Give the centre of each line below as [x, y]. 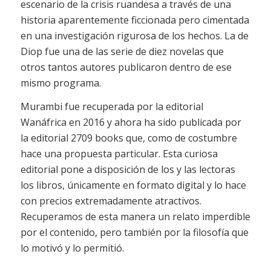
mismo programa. [60, 83]
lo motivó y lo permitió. [72, 248]
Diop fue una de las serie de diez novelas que [122, 51]
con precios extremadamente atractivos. [111, 201]
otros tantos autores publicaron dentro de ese [126, 67]
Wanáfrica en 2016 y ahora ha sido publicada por [131, 122]
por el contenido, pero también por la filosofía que [134, 233]
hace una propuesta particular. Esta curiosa [119, 154]
